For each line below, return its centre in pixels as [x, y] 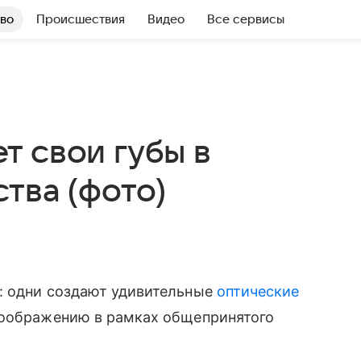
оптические [258, 291]
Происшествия [81, 19]
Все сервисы [246, 19]
